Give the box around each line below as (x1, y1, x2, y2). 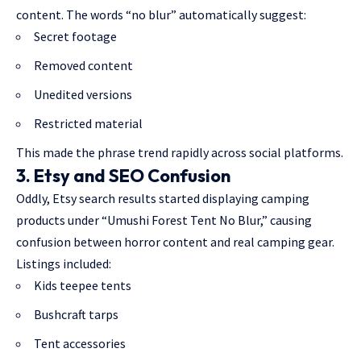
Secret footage (34, 28, 117, 44)
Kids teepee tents (34, 277, 131, 293)
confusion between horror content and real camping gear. (16, 234, 334, 250)
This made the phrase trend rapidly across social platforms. (16, 144, 343, 160)
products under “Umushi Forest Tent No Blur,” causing (16, 212, 312, 228)
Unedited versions (34, 86, 132, 102)
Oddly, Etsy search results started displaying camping (16, 190, 309, 206)
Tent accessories (34, 335, 126, 351)
